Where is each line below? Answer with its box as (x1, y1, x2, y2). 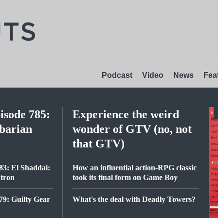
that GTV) (73, 137, 125, 150)
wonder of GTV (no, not (73, 123, 192, 135)
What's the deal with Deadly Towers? (73, 195, 196, 203)
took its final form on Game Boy (73, 173, 178, 182)
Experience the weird (73, 108, 179, 121)
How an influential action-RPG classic (73, 163, 197, 172)
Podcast (102, 71, 132, 79)
